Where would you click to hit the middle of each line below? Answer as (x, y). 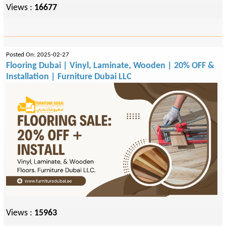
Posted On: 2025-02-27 (38, 55)
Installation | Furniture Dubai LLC (69, 77)
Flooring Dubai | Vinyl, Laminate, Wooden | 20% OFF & (110, 66)
